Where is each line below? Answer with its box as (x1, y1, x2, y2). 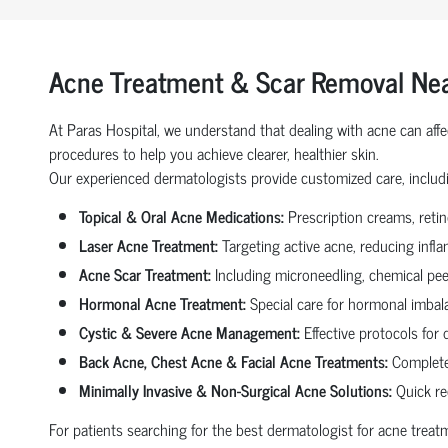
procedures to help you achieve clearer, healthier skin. (48, 139, 379, 166)
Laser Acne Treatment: (78, 231, 218, 258)
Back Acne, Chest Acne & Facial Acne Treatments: (78, 347, 388, 374)
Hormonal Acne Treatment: (78, 289, 246, 316)
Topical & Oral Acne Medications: (78, 202, 284, 229)
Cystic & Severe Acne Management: (78, 318, 300, 345)
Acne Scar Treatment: (78, 260, 211, 287)
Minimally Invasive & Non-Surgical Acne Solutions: (78, 376, 392, 403)
